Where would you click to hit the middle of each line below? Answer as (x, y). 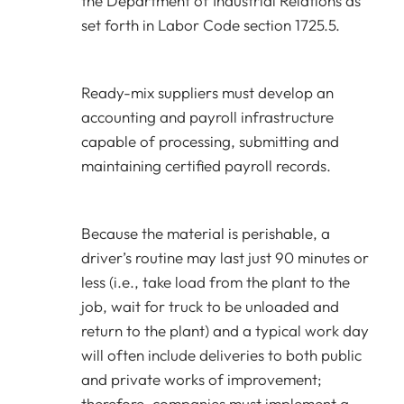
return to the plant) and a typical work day (225, 331)
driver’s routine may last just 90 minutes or (225, 257)
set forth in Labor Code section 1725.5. (211, 25)
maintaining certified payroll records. (206, 165)
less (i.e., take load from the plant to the (216, 282)
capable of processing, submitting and (210, 141)
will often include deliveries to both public (221, 355)
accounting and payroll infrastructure (207, 117)
